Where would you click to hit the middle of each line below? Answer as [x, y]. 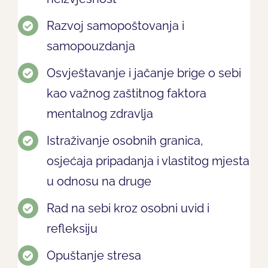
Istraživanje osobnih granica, [125, 141]
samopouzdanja [91, 46]
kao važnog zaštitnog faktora [126, 94]
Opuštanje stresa [94, 256]
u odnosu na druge [99, 182]
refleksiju [72, 229]
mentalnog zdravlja [100, 114]
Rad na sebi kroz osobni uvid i [128, 208]
